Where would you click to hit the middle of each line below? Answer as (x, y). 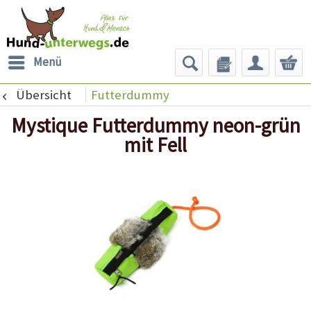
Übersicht (43, 94)
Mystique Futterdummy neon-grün (155, 126)
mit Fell (155, 145)
